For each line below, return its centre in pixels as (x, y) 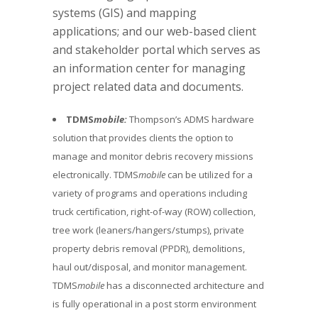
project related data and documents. (149, 87)
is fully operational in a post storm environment (154, 304)
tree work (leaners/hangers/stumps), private (148, 230)
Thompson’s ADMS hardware (191, 119)
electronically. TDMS (95, 175)
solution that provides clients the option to (143, 138)
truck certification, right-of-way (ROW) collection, (154, 212)
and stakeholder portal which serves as (157, 50)
